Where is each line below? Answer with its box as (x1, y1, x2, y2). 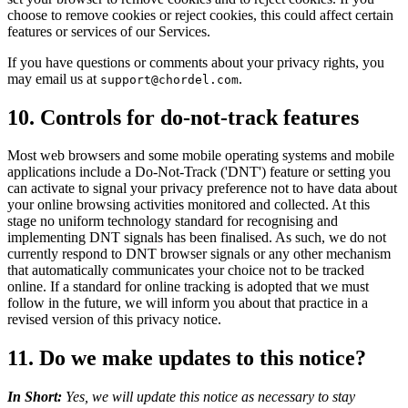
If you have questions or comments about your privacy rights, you (7, 54, 384, 70)
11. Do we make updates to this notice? (7, 346, 366, 371)
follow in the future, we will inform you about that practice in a (7, 295, 368, 311)
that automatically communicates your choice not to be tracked (7, 262, 364, 279)
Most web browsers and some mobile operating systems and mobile (7, 148, 394, 164)
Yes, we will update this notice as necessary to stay (62, 389, 355, 405)
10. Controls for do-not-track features (7, 105, 359, 129)
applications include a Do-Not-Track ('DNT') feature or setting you (7, 164, 391, 180)
